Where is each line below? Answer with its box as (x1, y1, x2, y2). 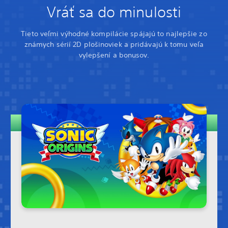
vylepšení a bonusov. (78, 50, 150, 60)
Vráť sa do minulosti (47, 3, 181, 21)
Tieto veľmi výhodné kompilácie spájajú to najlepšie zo (21, 29, 207, 38)
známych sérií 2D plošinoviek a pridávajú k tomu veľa (24, 40, 204, 49)
